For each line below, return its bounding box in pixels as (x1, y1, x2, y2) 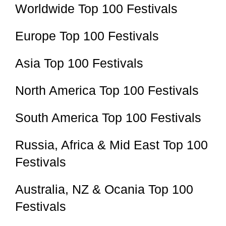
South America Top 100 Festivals (15, 110, 201, 125)
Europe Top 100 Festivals (15, 29, 159, 43)
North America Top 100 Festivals (15, 83, 199, 97)
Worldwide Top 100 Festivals (15, 2, 178, 16)
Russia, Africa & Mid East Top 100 (15, 138, 208, 152)
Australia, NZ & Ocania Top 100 (15, 182, 193, 196)
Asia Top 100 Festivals (15, 56, 143, 70)
